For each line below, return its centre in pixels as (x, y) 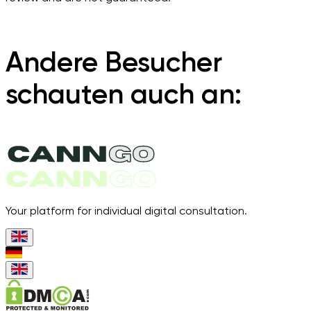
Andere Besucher (114, 62)
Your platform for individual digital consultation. (126, 211)
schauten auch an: (124, 94)
